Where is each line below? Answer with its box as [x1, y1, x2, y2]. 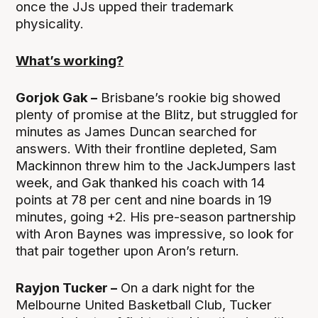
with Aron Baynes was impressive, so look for [16, 226, 295, 243]
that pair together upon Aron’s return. [16, 243, 240, 260]
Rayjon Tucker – [16, 280, 118, 297]
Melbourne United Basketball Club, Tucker [16, 297, 273, 314]
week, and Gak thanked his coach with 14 [16, 175, 266, 192]
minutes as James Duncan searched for [16, 124, 258, 141]
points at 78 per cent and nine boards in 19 [16, 192, 273, 209]
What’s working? [16, 53, 124, 70]
